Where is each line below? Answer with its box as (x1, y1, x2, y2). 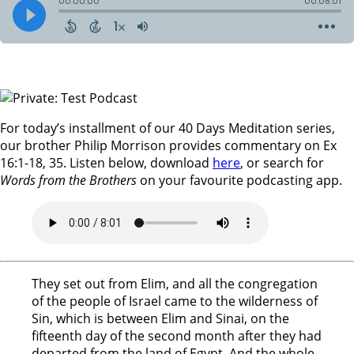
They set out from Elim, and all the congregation (32, 275, 318, 293)
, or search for (240, 154, 324, 172)
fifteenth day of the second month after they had (32, 327, 322, 345)
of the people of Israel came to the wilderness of (32, 292, 318, 311)
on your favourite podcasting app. (137, 171, 342, 190)
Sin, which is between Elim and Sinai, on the (32, 310, 289, 328)
